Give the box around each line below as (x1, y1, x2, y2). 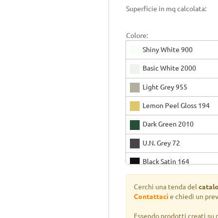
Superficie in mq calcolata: (126, 5, 206, 13)
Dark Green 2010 (143, 120, 194, 128)
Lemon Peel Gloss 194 (143, 102, 210, 110)
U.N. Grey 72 (143, 139, 180, 147)
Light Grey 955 (143, 83, 187, 91)
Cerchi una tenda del (134, 183, 197, 191)
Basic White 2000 (143, 64, 196, 73)
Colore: (126, 32, 148, 39)
